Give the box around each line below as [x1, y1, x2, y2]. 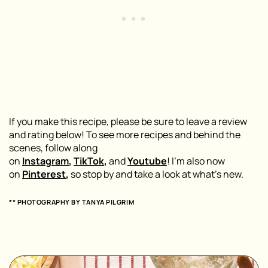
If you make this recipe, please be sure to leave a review [9, 115, 247, 129]
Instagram [22, 154, 69, 168]
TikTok [74, 154, 104, 168]
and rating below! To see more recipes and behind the [9, 128, 240, 142]
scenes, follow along [9, 141, 98, 155]
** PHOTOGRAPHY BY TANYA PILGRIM [9, 197, 135, 207]
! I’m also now [167, 154, 225, 168]
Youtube [127, 154, 167, 168]
